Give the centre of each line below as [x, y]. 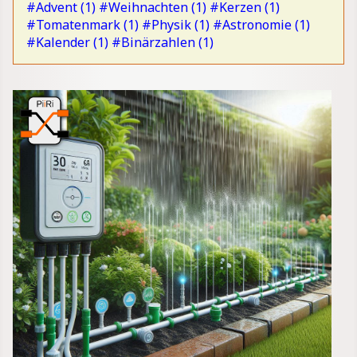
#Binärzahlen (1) [163, 42]
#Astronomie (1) [261, 25]
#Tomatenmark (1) [82, 25]
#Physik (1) [176, 25]
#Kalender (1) [67, 42]
